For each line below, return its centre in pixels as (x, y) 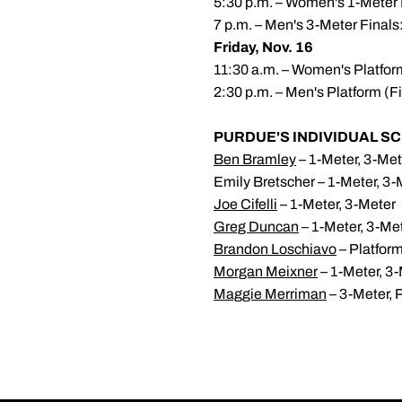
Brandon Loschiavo (275, 249)
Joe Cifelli (245, 204)
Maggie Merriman (270, 294)
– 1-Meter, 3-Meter (336, 204)
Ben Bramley (255, 159)
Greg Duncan (256, 227)
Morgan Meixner (266, 271)
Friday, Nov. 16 (263, 47)
